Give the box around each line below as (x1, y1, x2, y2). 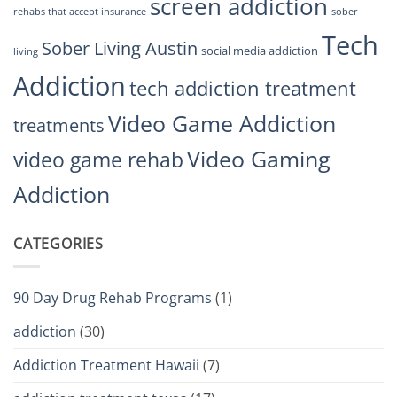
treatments (13, 113, 105, 138)
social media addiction (201, 43, 318, 59)
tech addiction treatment (129, 75, 356, 102)
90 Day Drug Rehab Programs (13, 287, 212, 307)
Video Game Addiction (108, 109, 336, 139)
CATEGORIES (13, 234, 104, 254)
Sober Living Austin (42, 35, 198, 61)
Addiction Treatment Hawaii (13, 354, 199, 375)
